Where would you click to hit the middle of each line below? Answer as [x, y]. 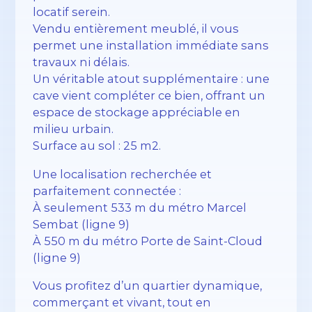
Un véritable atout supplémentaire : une [151, 79]
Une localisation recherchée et [123, 174]
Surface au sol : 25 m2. [97, 146]
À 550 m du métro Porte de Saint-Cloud [148, 241]
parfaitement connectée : [107, 190]
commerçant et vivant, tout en [122, 302]
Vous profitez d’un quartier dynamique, [148, 286]
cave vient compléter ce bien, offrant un [149, 96]
